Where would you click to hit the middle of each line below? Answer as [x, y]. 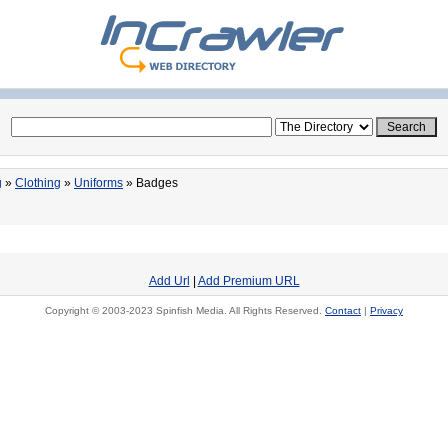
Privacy [386, 310]
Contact [343, 310]
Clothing [38, 183]
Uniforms [98, 183]
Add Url [169, 281]
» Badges [150, 183]
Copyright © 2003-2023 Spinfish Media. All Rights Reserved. [185, 310]
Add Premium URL [248, 281]
